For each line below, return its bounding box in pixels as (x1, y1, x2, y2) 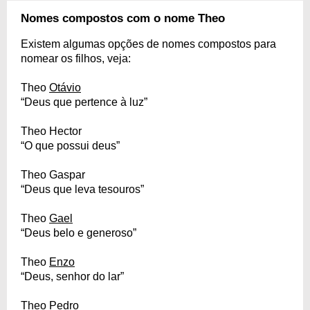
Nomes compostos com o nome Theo (21, 12, 225, 25)
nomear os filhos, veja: (21, 53, 131, 64)
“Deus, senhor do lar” (21, 271, 124, 282)
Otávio (49, 82, 81, 93)
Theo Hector (21, 125, 82, 137)
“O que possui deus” (21, 140, 120, 152)
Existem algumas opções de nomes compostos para (21, 38, 276, 50)
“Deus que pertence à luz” (21, 96, 147, 108)
